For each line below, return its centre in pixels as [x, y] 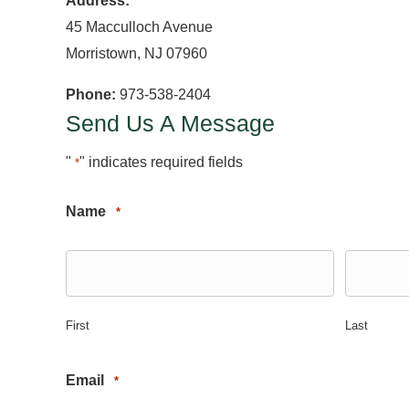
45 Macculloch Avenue [139, 27]
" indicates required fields [161, 162]
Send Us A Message [170, 123]
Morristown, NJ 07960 [136, 53]
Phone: [91, 94]
